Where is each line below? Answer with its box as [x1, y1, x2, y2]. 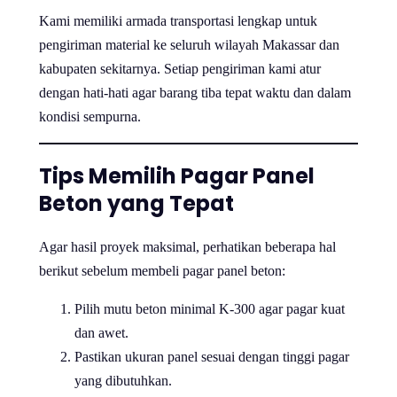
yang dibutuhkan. [74, 372, 172, 388]
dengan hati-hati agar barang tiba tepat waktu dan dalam [39, 85, 351, 101]
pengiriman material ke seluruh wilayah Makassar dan [39, 37, 339, 53]
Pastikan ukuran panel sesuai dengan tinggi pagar [74, 348, 349, 364]
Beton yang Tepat [39, 189, 234, 219]
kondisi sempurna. [39, 109, 141, 125]
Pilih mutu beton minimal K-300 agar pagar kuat [74, 300, 345, 316]
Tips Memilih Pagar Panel [39, 161, 315, 191]
